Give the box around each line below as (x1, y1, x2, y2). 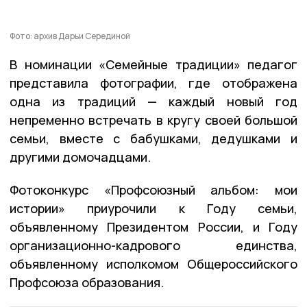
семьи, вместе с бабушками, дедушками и (10, 130, 297, 147)
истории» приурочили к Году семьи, (10, 200, 297, 217)
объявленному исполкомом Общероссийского (10, 256, 297, 273)
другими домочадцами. (10, 149, 151, 166)
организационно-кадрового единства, (10, 237, 297, 254)
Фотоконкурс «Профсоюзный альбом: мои (10, 182, 297, 199)
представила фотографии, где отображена (10, 75, 297, 92)
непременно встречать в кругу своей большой (10, 112, 297, 129)
